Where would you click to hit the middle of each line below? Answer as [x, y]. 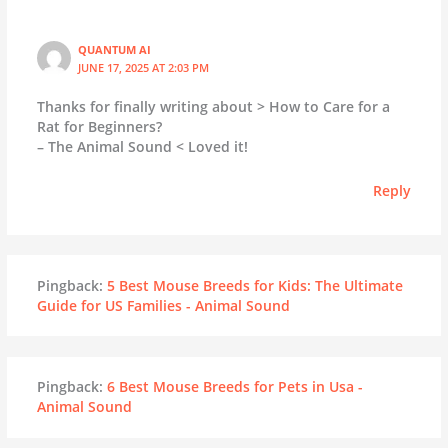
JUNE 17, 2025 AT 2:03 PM [144, 67]
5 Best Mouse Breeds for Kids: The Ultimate [254, 285]
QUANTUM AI [115, 49]
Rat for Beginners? [99, 126]
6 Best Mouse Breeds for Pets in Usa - [234, 387]
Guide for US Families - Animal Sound [163, 305]
